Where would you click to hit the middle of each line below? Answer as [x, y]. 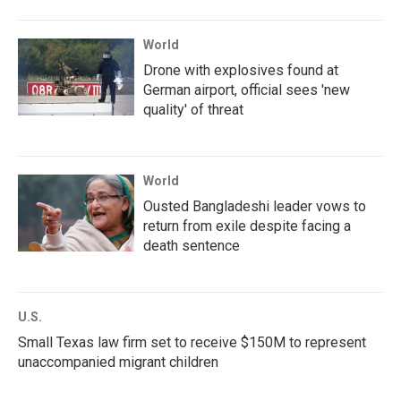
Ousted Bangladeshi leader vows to [255, 206]
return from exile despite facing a [247, 226]
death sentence [192, 246]
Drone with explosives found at [241, 70]
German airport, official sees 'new [247, 90]
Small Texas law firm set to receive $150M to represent [192, 342]
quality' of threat [193, 110]
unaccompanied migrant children [118, 362]
